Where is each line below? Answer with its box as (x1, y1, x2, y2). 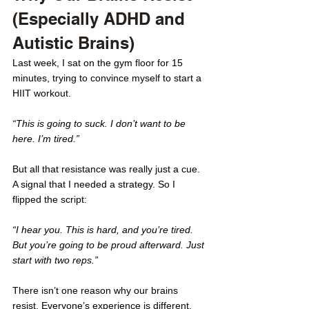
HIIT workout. (12, 88, 71, 99)
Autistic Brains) (12, 33, 134, 52)
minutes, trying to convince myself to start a (12, 72, 204, 83)
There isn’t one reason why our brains (12, 285, 181, 296)
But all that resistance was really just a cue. (12, 163, 203, 175)
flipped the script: (12, 194, 87, 205)
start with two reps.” (12, 255, 98, 266)
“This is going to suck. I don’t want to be (12, 118, 188, 129)
